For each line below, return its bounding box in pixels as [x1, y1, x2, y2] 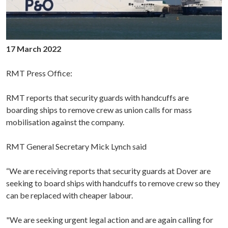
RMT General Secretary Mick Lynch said [6, 141, 147, 151]
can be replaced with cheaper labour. [6, 190, 133, 200]
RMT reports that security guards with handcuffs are [6, 92, 189, 102]
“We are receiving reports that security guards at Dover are [6, 165, 211, 176]
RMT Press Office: [6, 68, 72, 78]
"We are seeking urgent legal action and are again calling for [6, 214, 213, 224]
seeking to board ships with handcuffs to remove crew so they [6, 178, 220, 188]
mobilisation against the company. [6, 117, 124, 127]
